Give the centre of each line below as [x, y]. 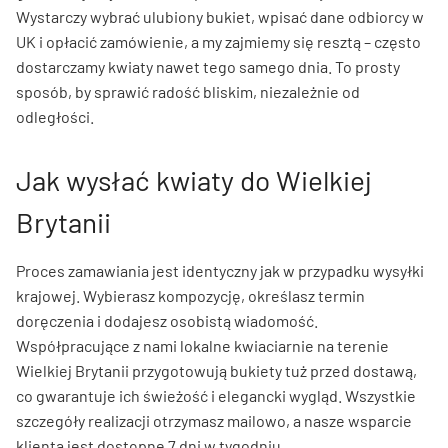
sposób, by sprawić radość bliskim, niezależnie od [188, 91]
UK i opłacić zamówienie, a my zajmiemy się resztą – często [218, 41]
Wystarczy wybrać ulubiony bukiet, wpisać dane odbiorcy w [220, 16]
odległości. [55, 116]
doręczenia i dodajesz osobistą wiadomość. [167, 320]
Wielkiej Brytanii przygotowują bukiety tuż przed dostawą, [216, 370]
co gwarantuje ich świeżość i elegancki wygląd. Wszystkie [216, 395]
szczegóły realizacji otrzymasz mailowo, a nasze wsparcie [214, 420]
